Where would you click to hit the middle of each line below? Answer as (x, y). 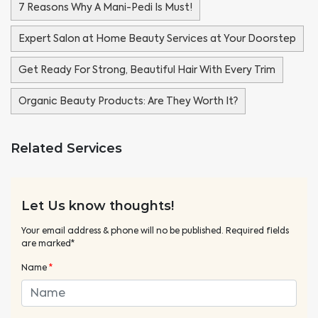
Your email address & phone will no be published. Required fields (155, 230)
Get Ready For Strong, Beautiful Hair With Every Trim (147, 69)
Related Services (66, 148)
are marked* (48, 243)
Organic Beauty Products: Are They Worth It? (128, 100)
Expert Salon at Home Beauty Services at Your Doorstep (157, 38)
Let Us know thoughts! (98, 205)
